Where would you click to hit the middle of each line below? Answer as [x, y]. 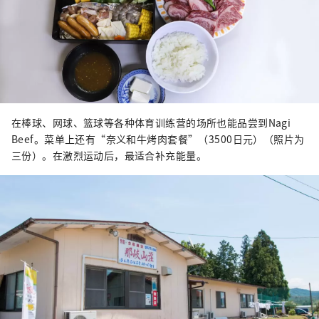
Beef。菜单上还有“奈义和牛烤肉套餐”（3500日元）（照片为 [158, 139]
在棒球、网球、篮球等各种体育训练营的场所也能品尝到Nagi [151, 123]
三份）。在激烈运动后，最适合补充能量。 [109, 156]
